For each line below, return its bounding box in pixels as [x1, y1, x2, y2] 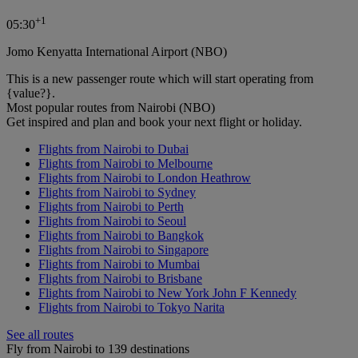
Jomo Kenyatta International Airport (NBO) [6, 45, 227, 59]
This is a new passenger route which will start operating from [6, 72, 313, 86]
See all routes [6, 328, 74, 342]
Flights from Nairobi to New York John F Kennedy [38, 286, 296, 300]
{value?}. [6, 86, 55, 101]
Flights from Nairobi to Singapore [38, 243, 209, 257]
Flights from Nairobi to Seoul [38, 214, 186, 229]
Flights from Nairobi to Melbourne [38, 157, 213, 171]
